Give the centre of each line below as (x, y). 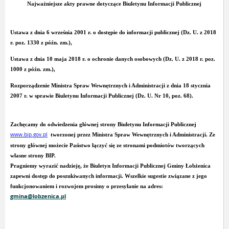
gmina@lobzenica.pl (38, 196)
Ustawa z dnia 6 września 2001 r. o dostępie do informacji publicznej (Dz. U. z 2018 (113, 32)
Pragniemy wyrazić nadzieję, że (50, 166)
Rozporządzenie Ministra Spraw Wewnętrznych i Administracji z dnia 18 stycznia (110, 85)
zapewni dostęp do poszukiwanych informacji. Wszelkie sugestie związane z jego (109, 176)
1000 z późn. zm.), (33, 69)
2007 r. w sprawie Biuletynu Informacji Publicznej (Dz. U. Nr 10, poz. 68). (102, 96)
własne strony (28, 155)
